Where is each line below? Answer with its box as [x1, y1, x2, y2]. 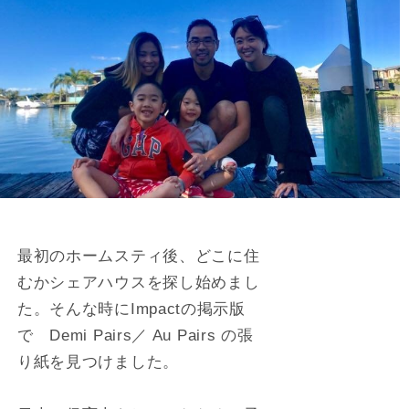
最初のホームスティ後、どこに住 [16, 246, 260, 266]
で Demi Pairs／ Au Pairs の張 [16, 326, 254, 345]
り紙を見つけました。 [16, 352, 179, 372]
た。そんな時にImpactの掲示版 [16, 299, 246, 319]
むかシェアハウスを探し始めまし [16, 273, 260, 292]
